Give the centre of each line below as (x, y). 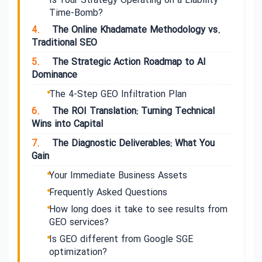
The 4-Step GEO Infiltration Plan (118, 94)
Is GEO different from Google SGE (121, 239)
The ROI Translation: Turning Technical (132, 111)
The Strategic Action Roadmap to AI (127, 62)
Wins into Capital (67, 124)
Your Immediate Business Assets (118, 176)
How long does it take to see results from (138, 210)
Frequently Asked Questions (108, 193)
